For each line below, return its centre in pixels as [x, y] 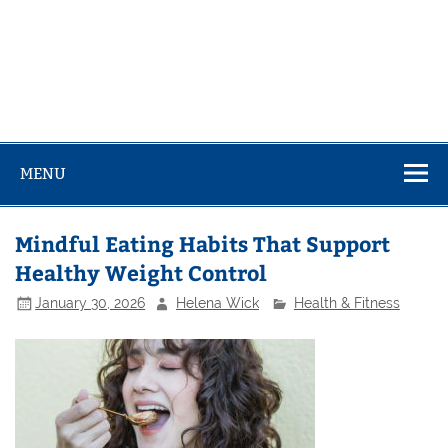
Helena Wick [218, 302]
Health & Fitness [346, 302]
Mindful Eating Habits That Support [203, 243]
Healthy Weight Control [141, 272]
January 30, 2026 [90, 302]
